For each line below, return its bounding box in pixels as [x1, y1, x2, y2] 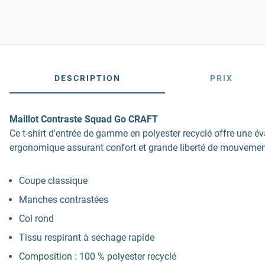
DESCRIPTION [54, 73, 121, 83]
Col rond [19, 213, 54, 224]
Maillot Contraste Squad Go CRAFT [9, 114, 158, 125]
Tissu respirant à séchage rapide [19, 232, 154, 243]
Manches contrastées [19, 194, 108, 205]
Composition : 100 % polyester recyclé [19, 251, 176, 262]
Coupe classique [19, 175, 88, 186]
